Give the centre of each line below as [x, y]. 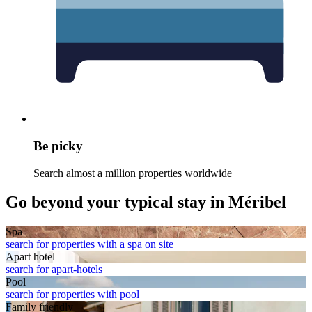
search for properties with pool [72, 295]
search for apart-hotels [54, 270]
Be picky [58, 146]
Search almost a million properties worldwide [133, 173]
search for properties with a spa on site [89, 244]
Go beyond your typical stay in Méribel [146, 202]
